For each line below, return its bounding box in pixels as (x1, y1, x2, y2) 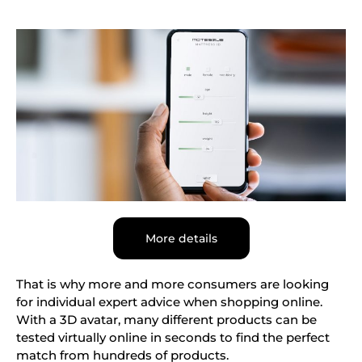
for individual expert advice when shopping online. (16, 294, 322, 310)
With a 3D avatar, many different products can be (16, 312, 317, 328)
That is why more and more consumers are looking (16, 276, 329, 293)
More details (145, 231, 217, 246)
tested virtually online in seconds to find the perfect (16, 330, 330, 346)
